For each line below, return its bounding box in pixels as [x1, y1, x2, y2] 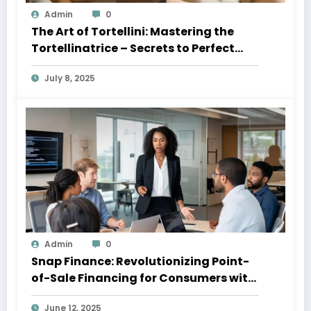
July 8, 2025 [44, 72, 95, 84]
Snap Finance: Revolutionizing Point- [31, 253, 249, 269]
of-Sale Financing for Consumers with [31, 269, 255, 286]
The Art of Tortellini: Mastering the [31, 23, 234, 40]
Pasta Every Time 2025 [31, 56, 163, 73]
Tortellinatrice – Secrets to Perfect [31, 40, 235, 56]
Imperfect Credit [31, 286, 131, 303]
